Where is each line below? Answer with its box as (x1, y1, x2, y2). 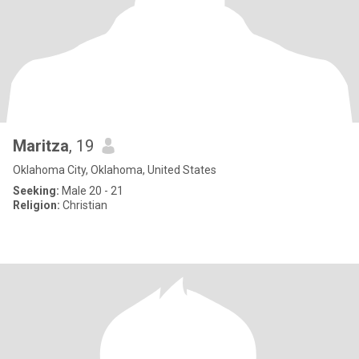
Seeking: (13, 184, 59, 197)
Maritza (13, 136, 69, 155)
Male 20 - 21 (59, 184, 123, 197)
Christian (60, 199, 107, 212)
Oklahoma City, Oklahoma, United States (13, 163, 216, 176)
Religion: (13, 199, 60, 212)
